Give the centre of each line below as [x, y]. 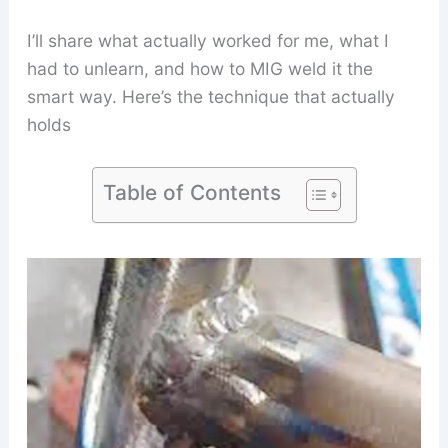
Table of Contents [191, 193]
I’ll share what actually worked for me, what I [207, 41]
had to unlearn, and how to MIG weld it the [199, 69]
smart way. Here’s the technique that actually [210, 97]
